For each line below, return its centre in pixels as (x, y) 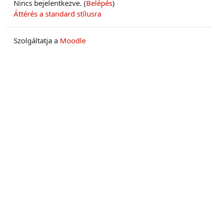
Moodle (73, 40)
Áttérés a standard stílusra (57, 14)
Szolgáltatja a (37, 40)
